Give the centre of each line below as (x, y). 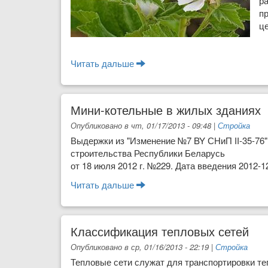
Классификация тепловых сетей (160, 232)
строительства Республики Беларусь (148, 153)
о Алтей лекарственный (194, 63)
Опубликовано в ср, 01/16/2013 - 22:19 (140, 247)
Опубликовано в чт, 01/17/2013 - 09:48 (141, 126)
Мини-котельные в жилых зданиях (166, 110)
